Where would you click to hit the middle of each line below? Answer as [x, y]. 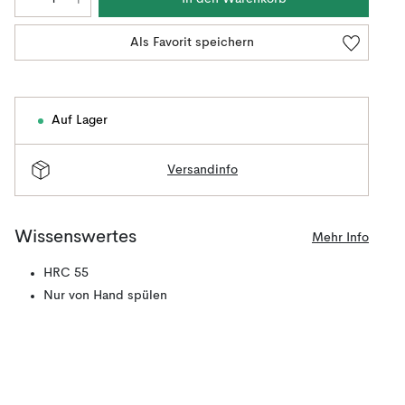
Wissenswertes [75, 238]
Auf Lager [80, 120]
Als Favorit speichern [192, 42]
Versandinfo [202, 170]
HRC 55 [66, 273]
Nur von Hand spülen [105, 296]
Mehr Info [340, 237]
